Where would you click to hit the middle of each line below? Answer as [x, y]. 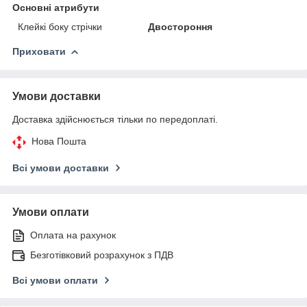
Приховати [39, 51]
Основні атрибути [56, 7]
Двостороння [181, 26]
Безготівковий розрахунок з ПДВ [102, 255]
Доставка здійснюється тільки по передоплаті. [115, 119]
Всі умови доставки [61, 168]
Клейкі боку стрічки [60, 26]
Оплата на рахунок [73, 235]
